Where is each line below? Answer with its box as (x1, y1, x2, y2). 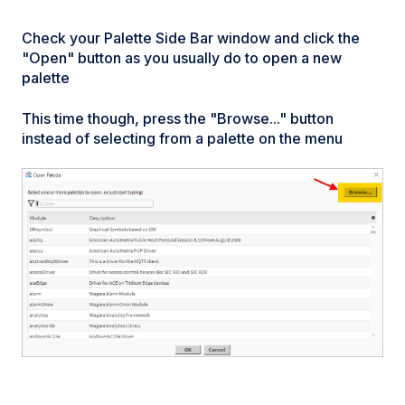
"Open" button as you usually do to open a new (22, 49, 342, 68)
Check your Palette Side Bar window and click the (22, 29, 360, 48)
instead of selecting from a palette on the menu (22, 128, 343, 147)
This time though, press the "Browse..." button (22, 108, 334, 127)
